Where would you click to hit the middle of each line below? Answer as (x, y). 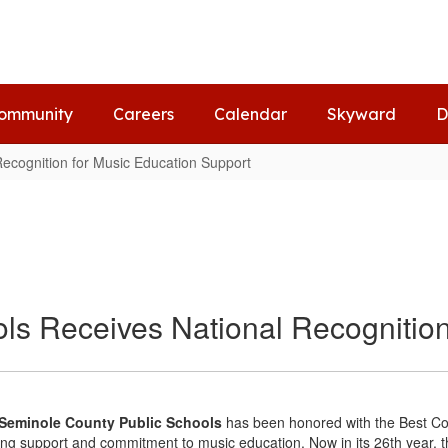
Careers (143, 114)
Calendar (250, 114)
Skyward (361, 114)
